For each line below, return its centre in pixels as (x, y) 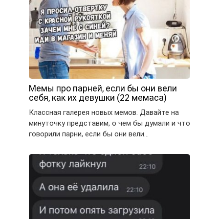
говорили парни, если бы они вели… (89, 134)
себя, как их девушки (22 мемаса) (98, 97)
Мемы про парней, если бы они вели (103, 88)
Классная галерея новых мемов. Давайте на (104, 112)
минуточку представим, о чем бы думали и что (109, 123)
